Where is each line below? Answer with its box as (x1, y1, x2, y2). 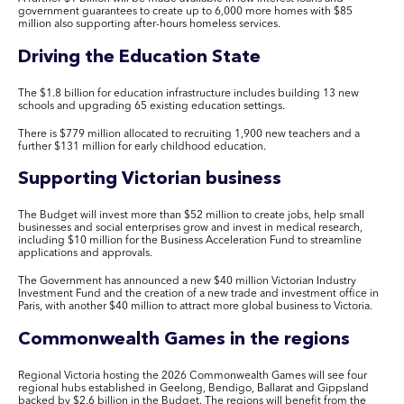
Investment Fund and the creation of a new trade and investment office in (18, 289, 379, 300)
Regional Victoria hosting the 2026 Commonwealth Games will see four (18, 370, 367, 381)
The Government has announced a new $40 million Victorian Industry (18, 276, 356, 288)
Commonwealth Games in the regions (18, 330, 354, 349)
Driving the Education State (18, 48, 265, 67)
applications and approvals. (18, 248, 152, 260)
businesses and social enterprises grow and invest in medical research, (18, 223, 363, 234)
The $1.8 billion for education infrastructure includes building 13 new (18, 87, 359, 99)
